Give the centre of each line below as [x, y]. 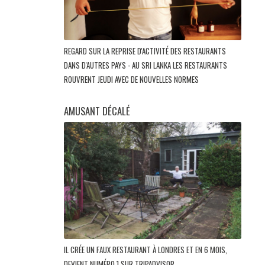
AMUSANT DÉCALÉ [97, 111]
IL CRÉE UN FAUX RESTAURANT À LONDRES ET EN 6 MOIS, [146, 250]
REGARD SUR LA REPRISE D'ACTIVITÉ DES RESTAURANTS [145, 51]
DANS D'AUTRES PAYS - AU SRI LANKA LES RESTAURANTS [146, 65]
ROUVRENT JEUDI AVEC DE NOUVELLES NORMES [132, 79]
